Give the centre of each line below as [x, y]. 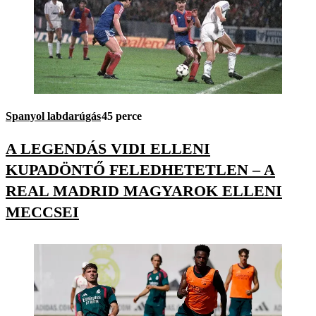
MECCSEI [42, 212]
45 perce [122, 116]
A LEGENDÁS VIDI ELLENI [108, 148]
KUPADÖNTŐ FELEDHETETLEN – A [140, 169]
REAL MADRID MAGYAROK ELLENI [144, 190]
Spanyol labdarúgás [53, 116]
